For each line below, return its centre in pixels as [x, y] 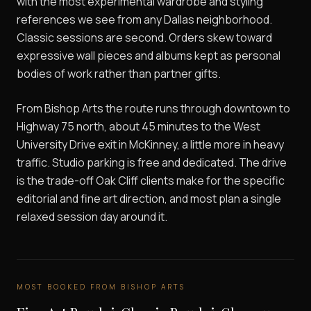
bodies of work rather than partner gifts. [119, 74]
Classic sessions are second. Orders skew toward [144, 38]
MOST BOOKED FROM [69, 287]
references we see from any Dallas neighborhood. [144, 20]
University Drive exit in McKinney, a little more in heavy [150, 145]
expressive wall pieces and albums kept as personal [149, 56]
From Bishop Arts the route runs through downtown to [153, 109]
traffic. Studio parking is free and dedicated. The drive [152, 163]
